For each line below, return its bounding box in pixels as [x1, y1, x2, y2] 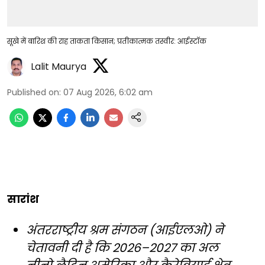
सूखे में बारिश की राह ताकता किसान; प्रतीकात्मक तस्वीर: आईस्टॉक [7, 36, 206, 47]
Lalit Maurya [31, 59, 86, 73]
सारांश [7, 192, 39, 207]
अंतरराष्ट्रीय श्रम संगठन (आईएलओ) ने [26, 222, 224, 239]
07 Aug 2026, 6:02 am [63, 86, 153, 99]
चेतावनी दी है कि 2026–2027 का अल [26, 240, 218, 257]
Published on [7, 86, 59, 99]
